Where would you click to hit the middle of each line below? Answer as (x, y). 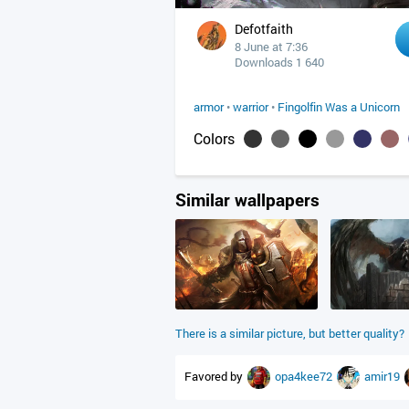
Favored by (215, 376)
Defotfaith (264, 29)
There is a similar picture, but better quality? (290, 333)
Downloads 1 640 (279, 62)
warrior (251, 107)
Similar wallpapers (247, 199)
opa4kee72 (305, 376)
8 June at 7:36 (271, 47)
